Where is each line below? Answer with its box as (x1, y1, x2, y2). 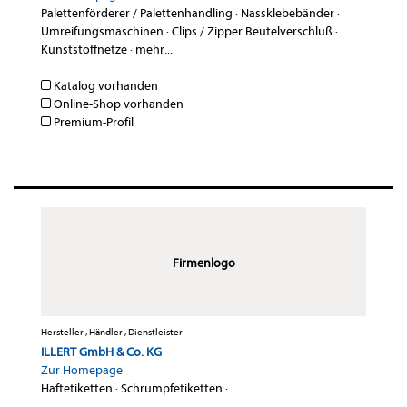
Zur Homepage (41, 362, 123, 379)
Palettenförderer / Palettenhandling (41, 5, 233, 22)
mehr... (135, 42, 173, 58)
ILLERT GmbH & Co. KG (41, 344, 162, 361)
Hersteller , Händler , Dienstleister (41, 326, 183, 339)
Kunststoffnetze (41, 42, 127, 58)
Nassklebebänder (241, 5, 334, 22)
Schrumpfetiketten (121, 381, 223, 397)
